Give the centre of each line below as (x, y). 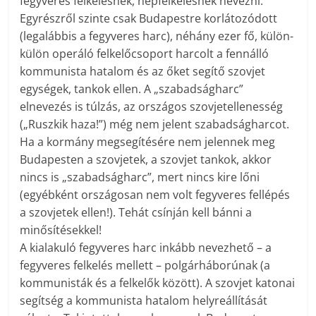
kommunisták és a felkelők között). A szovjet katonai (158, 282)
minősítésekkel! (61, 230)
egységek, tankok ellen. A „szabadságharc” (132, 89)
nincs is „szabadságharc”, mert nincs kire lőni (140, 177)
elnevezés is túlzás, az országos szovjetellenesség (152, 106)
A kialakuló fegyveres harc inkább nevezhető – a (146, 247)
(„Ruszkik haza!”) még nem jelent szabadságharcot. (155, 124)
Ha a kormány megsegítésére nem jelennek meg (148, 141)
